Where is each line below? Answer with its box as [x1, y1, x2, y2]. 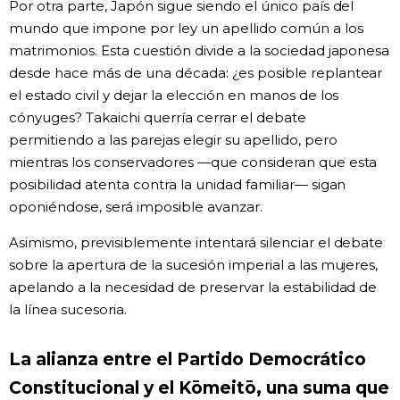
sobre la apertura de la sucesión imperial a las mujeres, [9, 255, 379, 273]
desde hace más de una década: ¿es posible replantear [9, 63, 383, 81]
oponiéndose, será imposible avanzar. [9, 197, 262, 215]
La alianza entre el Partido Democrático [9, 349, 366, 371]
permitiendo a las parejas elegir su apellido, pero [9, 130, 337, 148]
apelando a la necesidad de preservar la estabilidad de [9, 278, 378, 296]
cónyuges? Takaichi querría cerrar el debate [9, 108, 306, 126]
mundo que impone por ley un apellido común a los [9, 19, 363, 37]
